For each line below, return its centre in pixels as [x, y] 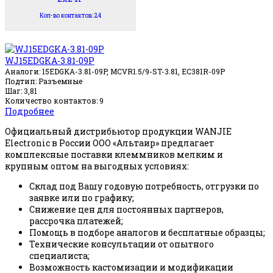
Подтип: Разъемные [44, 81]
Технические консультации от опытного [122, 244]
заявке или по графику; [82, 197]
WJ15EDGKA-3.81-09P [50, 60]
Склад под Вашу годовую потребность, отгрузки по [144, 186]
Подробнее [30, 111]
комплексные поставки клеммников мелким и [114, 154]
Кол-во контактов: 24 [70, 15]
